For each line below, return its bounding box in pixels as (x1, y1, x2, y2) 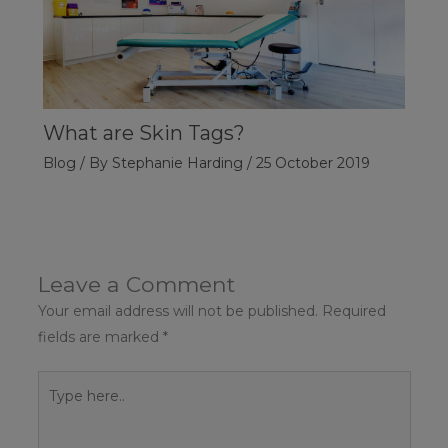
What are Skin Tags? (42, 121, 245, 146)
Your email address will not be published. (37, 302, 318, 321)
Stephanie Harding (111, 154, 247, 173)
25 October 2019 (255, 154, 370, 173)
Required (321, 302, 386, 321)
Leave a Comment (37, 271, 235, 298)
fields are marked (37, 328, 163, 347)
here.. (36, 400, 75, 419)
